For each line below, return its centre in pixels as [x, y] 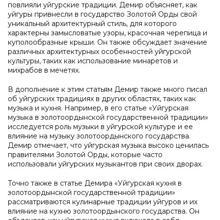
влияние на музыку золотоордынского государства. [99, 136]
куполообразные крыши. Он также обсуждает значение [108, 42]
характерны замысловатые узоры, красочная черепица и [108, 33]
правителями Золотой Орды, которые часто [85, 155]
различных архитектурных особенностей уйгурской [99, 52]
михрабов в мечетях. [44, 70]
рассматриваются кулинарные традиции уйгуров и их [103, 202]
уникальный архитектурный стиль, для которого [92, 24]
